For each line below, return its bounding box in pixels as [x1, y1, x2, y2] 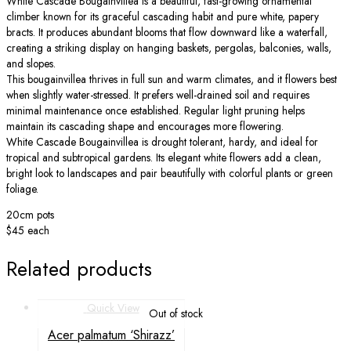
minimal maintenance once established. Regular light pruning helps [6, 102, 305, 118]
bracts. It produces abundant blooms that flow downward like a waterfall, [6, 24, 327, 40]
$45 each [6, 223, 49, 239]
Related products [6, 255, 152, 284]
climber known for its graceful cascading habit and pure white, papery [6, 8, 319, 24]
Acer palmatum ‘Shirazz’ [48, 326, 175, 345]
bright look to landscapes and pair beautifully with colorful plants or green [6, 165, 333, 181]
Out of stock [148, 305, 203, 321]
